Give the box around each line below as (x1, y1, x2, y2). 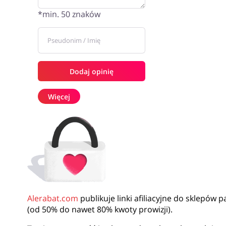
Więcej (47, 91, 70, 101)
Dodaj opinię (69, 66, 114, 76)
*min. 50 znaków (37, 9, 100, 20)
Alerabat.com (27, 193, 78, 204)
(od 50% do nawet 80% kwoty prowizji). (27, 204, 173, 215)
